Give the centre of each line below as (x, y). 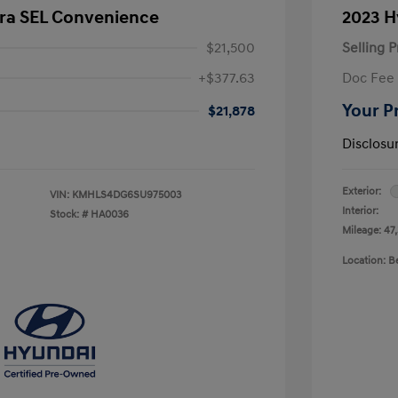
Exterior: (362, 191)
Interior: (360, 211)
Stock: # (69, 214)
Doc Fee (368, 78)
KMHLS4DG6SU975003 (127, 195)
